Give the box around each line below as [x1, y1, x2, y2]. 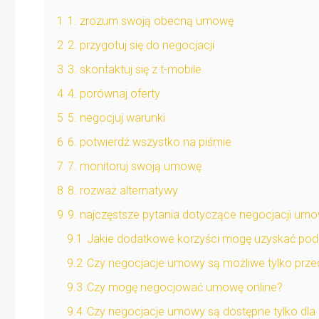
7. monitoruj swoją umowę [68, 159, 202, 173]
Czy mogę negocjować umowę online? [87, 280, 283, 294]
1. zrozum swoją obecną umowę [68, 14, 234, 28]
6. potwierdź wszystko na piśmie [68, 135, 231, 149]
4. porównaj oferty [68, 86, 160, 100]
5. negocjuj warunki [68, 110, 165, 125]
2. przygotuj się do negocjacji [68, 38, 214, 52]
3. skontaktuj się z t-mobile [68, 62, 202, 76]
